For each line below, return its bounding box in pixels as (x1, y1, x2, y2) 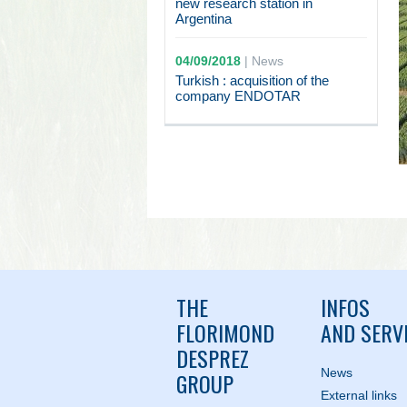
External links (320, 388, 397, 402)
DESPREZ (175, 342, 249, 374)
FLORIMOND (175, 316, 274, 349)
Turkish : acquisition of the (174, 73, 329, 88)
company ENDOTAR (174, 88, 301, 104)
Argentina (174, 11, 232, 26)
